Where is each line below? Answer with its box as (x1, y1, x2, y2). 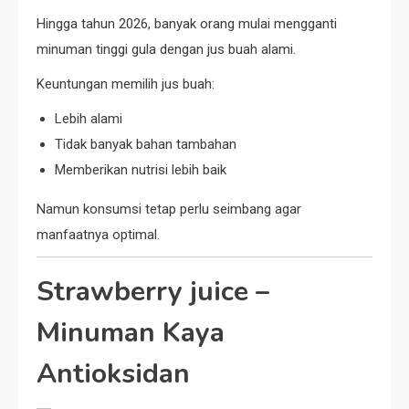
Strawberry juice (37, 273, 248, 311)
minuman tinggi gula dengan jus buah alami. (37, 41, 296, 58)
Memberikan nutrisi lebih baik (55, 162, 226, 179)
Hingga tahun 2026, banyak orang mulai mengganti (37, 16, 337, 33)
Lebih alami (55, 110, 122, 128)
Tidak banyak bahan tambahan (55, 136, 236, 153)
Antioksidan (37, 355, 190, 393)
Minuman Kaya (37, 314, 225, 352)
